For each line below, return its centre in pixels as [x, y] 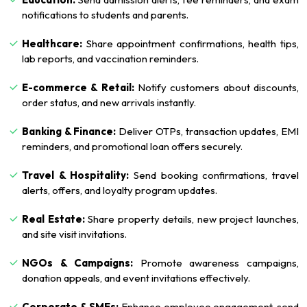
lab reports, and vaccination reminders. [110, 59]
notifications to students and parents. [105, 15]
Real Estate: [53, 219]
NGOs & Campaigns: [78, 263]
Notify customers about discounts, [217, 88]
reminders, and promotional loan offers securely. [132, 147]
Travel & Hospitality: [76, 175]
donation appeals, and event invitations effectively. [136, 278]
